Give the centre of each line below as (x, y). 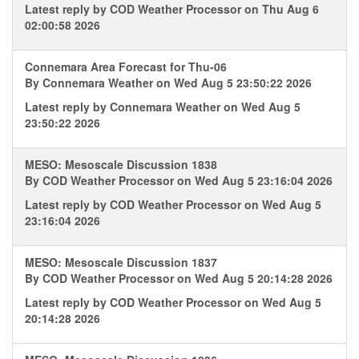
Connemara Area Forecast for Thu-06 (126, 67)
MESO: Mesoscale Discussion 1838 (121, 164)
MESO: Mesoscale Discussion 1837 (121, 262)
